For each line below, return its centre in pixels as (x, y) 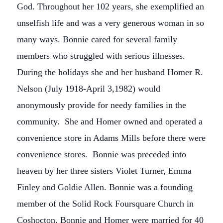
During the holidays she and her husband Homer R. (110, 72)
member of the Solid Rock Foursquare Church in (105, 204)
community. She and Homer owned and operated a (110, 121)
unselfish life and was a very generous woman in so (111, 23)
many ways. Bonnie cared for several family (97, 39)
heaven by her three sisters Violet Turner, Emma (104, 171)
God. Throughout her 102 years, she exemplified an (111, 6)
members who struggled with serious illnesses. (101, 56)
